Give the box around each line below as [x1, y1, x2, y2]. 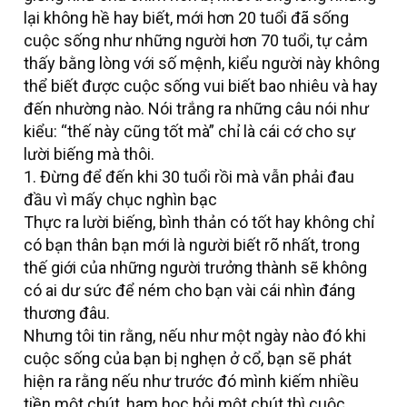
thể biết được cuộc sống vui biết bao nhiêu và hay [24, 76, 378, 96]
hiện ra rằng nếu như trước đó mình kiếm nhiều [24, 372, 359, 392]
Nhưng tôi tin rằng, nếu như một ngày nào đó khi [24, 326, 366, 346]
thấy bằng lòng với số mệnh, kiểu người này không [24, 54, 380, 74]
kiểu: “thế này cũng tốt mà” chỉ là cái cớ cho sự [24, 122, 355, 142]
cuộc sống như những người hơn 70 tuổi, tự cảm [24, 31, 368, 51]
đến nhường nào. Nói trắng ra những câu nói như [24, 99, 369, 119]
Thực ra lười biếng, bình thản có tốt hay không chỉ [24, 213, 374, 233]
